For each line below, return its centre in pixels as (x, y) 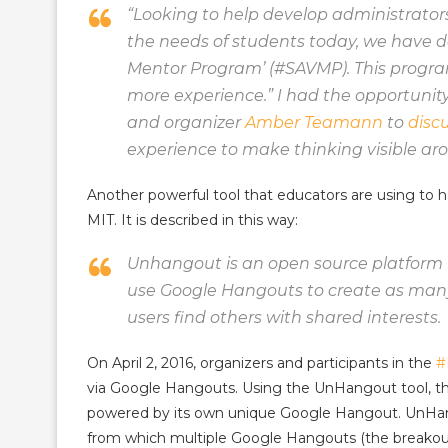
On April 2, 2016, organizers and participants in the (261, 363)
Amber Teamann (314, 122)
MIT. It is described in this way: (192, 220)
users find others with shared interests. (284, 317)
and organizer (186, 122)
